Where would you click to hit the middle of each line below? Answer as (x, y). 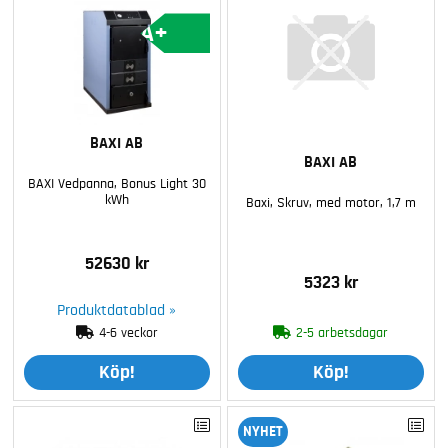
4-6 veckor (128, 332)
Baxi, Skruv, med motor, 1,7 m (330, 202)
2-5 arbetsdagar (342, 332)
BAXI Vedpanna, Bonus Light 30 (116, 184)
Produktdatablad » (117, 309)
